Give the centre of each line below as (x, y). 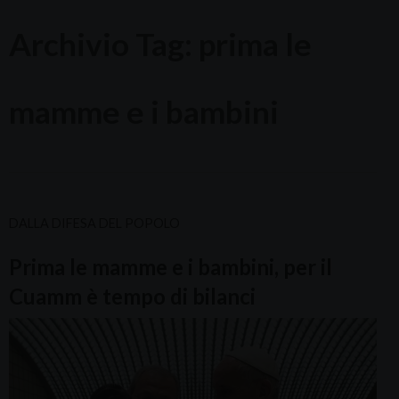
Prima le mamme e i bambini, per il (171, 266)
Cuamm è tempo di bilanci (132, 296)
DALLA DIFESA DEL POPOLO (94, 223)
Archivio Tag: (104, 43)
